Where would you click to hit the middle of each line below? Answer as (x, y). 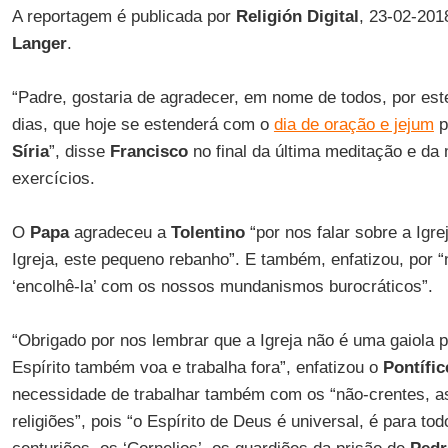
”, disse (79, 151)
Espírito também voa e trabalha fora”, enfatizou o (197, 367)
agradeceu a (119, 232)
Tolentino (207, 232)
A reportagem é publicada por (123, 16)
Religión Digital (297, 16)
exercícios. (53, 178)
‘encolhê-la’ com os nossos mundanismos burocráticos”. (222, 286)
